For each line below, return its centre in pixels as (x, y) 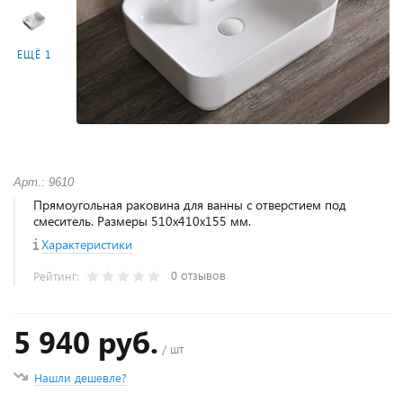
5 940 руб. (86, 342)
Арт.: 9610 (44, 183)
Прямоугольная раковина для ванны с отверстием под (190, 205)
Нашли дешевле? (81, 378)
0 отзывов (198, 275)
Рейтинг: (58, 276)
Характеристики (87, 245)
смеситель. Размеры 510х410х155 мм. (142, 221)
